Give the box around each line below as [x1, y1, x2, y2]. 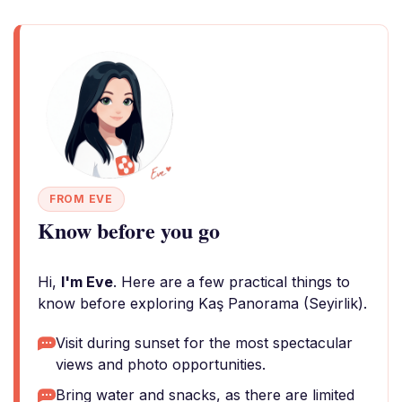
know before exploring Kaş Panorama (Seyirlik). [38, 294, 367, 312]
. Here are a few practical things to [113, 273, 350, 291]
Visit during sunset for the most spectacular [56, 334, 353, 352]
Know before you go [38, 214, 220, 246]
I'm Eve [61, 273, 113, 291]
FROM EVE [49, 192, 113, 205]
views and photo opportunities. [56, 355, 266, 373]
